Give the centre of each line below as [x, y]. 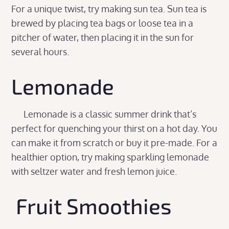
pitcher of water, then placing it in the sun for [103, 37]
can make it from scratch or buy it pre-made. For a [114, 142]
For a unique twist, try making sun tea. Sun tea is [109, 8]
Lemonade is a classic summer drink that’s [104, 114]
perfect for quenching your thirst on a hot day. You [114, 128]
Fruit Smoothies [94, 205]
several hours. [41, 51]
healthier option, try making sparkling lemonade [110, 157]
